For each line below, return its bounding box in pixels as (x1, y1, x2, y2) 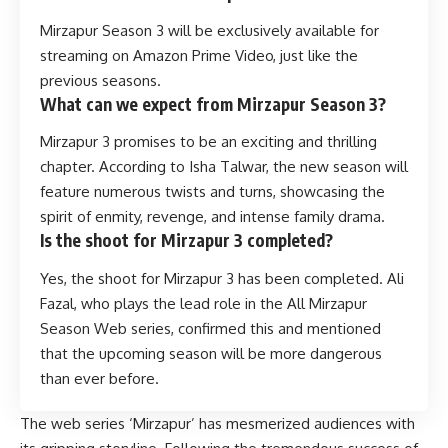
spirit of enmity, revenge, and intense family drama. (40, 207, 385, 227)
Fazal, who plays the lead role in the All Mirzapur (40, 293, 367, 313)
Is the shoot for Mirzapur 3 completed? (40, 229, 333, 252)
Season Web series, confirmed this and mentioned (40, 318, 381, 338)
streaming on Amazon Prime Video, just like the (40, 45, 358, 65)
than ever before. (40, 368, 159, 388)
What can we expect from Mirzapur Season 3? (40, 92, 386, 115)
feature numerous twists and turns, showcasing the (40, 182, 385, 202)
